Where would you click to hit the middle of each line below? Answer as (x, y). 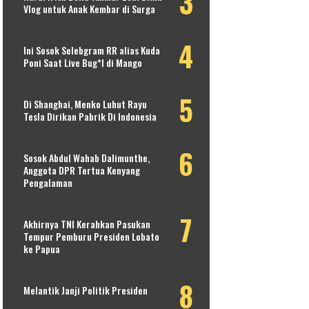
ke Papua (42, 249)
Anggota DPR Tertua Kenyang (82, 170)
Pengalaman (48, 183)
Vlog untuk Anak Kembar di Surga (90, 9)
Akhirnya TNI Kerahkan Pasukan (87, 224)
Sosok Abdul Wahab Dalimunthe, (87, 158)
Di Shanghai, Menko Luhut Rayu (86, 104)
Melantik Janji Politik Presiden (86, 290)
